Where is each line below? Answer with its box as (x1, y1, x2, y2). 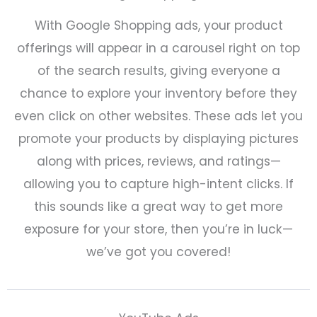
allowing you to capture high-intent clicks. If (23, 175, 294, 192)
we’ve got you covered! (86, 243, 231, 260)
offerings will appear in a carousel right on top (17, 39, 300, 57)
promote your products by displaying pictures (18, 129, 299, 147)
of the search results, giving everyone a (37, 62, 280, 79)
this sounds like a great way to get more (34, 197, 283, 215)
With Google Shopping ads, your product (34, 16, 283, 34)
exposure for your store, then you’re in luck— (24, 220, 293, 238)
